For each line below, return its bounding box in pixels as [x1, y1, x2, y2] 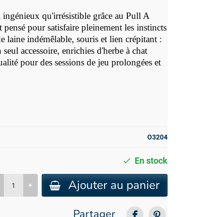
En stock [134, 156, 168, 166]
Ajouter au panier [68, 177, 160, 193]
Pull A [126, 11, 150, 21]
